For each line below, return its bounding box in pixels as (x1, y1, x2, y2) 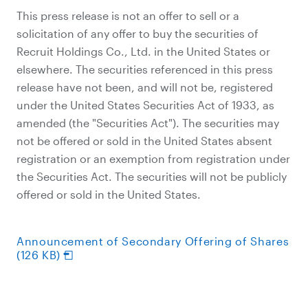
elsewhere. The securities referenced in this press (16, 63, 273, 76)
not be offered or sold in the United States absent (16, 134, 272, 147)
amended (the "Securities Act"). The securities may (16, 116, 279, 129)
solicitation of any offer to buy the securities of (16, 27, 258, 40)
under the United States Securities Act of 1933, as (16, 98, 274, 111)
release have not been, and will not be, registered (16, 80, 273, 93)
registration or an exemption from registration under (16, 152, 290, 165)
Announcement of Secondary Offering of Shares (16, 234, 289, 247)
